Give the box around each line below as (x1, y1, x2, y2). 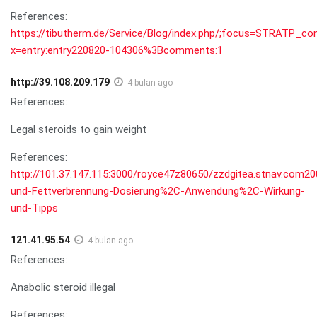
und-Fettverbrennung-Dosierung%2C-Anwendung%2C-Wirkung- (11, 184, 305, 197)
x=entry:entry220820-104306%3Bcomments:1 (11, 43, 223, 57)
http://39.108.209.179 (11, 76, 110, 88)
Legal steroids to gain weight (11, 122, 146, 136)
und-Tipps (11, 201, 58, 214)
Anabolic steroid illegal (11, 280, 115, 294)
